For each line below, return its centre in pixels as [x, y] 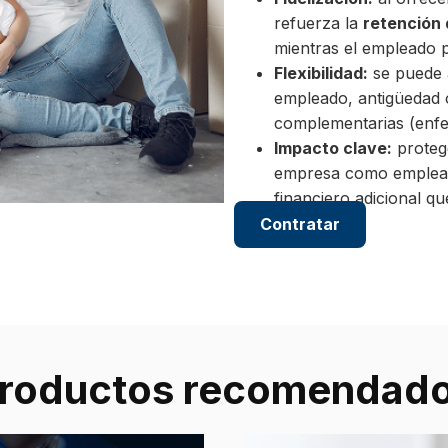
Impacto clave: [333, 148]
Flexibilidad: [321, 73]
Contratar [300, 224]
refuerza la [318, 23]
